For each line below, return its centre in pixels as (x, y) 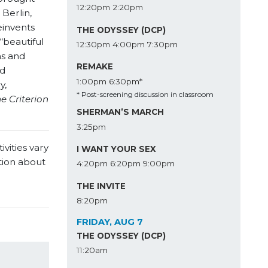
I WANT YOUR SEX (116, 149)
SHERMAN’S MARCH (120, 112)
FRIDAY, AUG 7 (109, 222)
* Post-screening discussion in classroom (145, 94)
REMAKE (95, 67)
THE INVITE (101, 186)
